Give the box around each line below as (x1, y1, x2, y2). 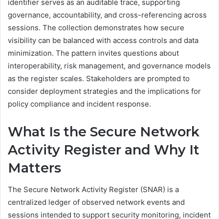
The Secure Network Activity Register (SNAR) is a (8, 185, 179, 195)
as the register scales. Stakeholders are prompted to (8, 73, 190, 83)
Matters (8, 159, 61, 176)
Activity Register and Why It (8, 141, 199, 158)
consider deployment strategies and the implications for (8, 86, 201, 96)
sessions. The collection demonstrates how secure (8, 22, 184, 32)
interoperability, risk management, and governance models (8, 61, 211, 70)
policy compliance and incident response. (8, 99, 151, 109)
